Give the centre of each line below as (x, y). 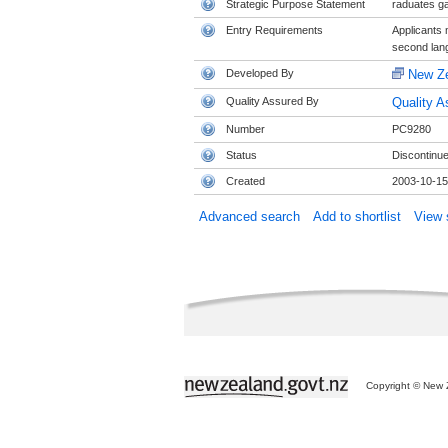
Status (241, 155)
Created (245, 181)
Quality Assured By (272, 101)
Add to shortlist (356, 216)
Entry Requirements (274, 30)
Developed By (259, 73)
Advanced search (249, 216)
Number (245, 129)
